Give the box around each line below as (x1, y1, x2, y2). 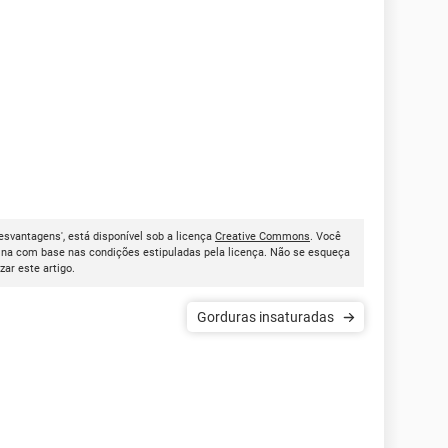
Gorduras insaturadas (197, 308, 334, 325)
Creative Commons (215, 229, 310, 243)
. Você (310, 229, 341, 243)
